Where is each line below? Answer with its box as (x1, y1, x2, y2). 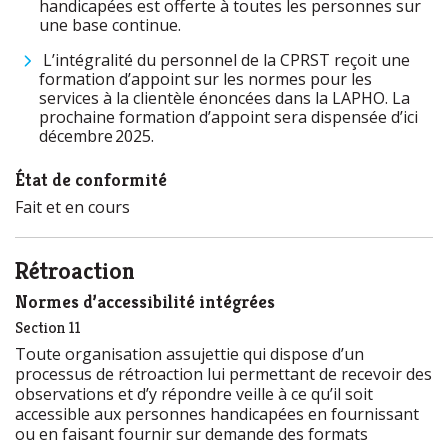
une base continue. (39, 14, 185, 36)
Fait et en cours (15, 196, 130, 218)
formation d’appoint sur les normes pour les (39, 68, 372, 90)
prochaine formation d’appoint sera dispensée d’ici (39, 106, 418, 128)
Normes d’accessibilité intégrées (15, 290, 275, 313)
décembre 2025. (39, 125, 154, 147)
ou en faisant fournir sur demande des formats (15, 423, 368, 445)
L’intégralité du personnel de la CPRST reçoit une (39, 49, 410, 71)
